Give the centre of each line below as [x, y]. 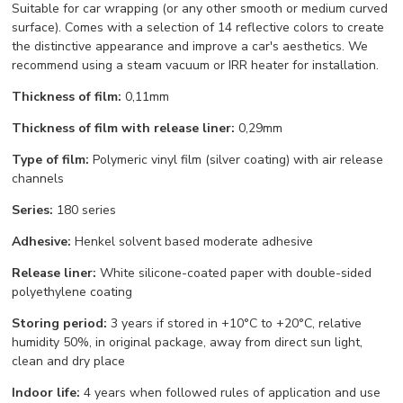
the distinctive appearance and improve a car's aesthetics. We [190, 47]
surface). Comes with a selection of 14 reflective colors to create [198, 28]
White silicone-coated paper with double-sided [234, 273]
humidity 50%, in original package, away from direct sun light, [188, 343]
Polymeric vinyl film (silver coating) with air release [237, 160]
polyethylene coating [72, 292]
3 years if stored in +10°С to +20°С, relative [235, 324]
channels [38, 179]
